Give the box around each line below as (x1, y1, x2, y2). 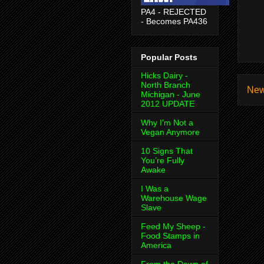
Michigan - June (141, 90, 200, 100)
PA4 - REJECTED (141, 6, 206, 16)
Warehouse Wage (141, 193, 207, 203)
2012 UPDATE (141, 99, 194, 109)
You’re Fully (141, 156, 184, 166)
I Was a (141, 184, 169, 194)
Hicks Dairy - (141, 71, 188, 81)
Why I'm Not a (141, 118, 193, 128)
